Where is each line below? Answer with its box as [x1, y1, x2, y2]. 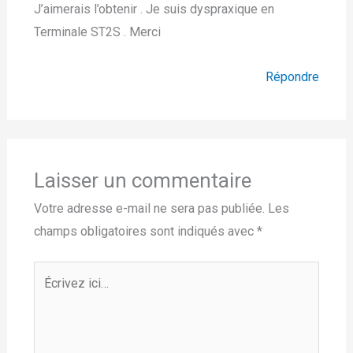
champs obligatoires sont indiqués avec [33, 224, 257, 240]
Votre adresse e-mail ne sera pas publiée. [33, 201, 265, 217]
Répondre [266, 69, 320, 85]
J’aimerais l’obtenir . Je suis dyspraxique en [33, 2, 274, 17]
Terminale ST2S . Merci [33, 24, 161, 40]
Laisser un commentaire [33, 169, 251, 193]
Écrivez [32, 265, 74, 281]
